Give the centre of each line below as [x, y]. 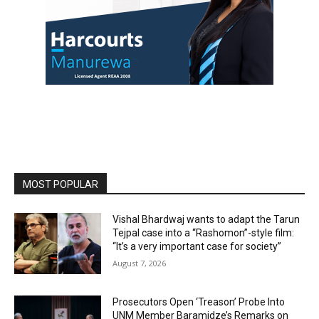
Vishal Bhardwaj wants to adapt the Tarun [206, 220]
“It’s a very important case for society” [197, 247]
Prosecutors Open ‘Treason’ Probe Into [199, 302]
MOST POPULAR [61, 185]
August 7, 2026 [140, 263]
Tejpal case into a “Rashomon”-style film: [204, 233]
